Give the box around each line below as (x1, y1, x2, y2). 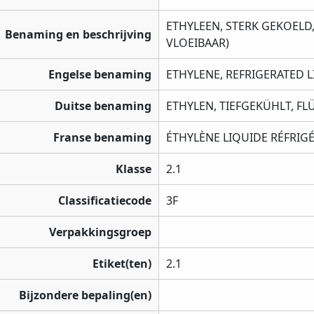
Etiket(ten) (93, 256, 151, 272)
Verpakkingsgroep (49, 224, 151, 240)
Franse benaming (53, 130, 151, 146)
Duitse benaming (55, 98, 151, 114)
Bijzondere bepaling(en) (19, 287, 151, 303)
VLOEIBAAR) (166, 35, 229, 51)
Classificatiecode (58, 193, 151, 209)
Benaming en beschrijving (5, 27, 151, 43)
